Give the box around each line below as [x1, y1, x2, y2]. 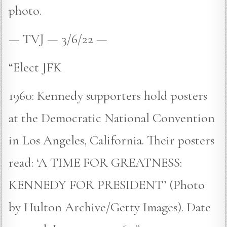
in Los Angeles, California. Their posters [9, 132, 215, 148]
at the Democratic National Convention [9, 109, 215, 126]
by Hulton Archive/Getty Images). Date [9, 199, 211, 215]
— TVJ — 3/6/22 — [9, 30, 108, 47]
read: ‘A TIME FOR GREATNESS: [9, 154, 182, 170]
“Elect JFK [9, 59, 62, 75]
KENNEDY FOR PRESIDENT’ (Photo [9, 176, 205, 193]
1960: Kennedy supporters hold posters [9, 87, 208, 103]
